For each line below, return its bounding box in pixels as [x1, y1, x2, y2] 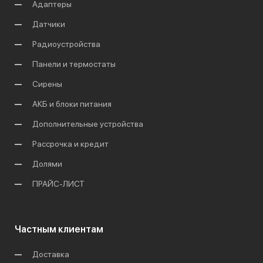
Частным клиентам [15, 223, 103, 235]
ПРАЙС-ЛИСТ [32, 178, 85, 188]
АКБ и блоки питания [32, 99, 112, 109]
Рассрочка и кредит [32, 139, 109, 149]
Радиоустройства [32, 39, 100, 49]
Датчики [32, 19, 65, 29]
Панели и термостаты [32, 59, 116, 69]
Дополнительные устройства [32, 119, 143, 129]
